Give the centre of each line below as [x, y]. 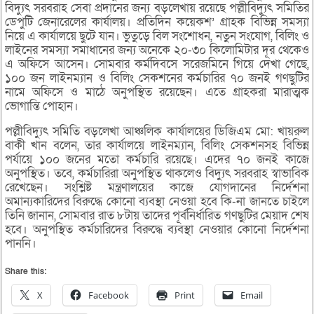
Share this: [25, 272]
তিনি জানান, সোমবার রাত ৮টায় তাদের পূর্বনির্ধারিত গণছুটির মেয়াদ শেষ [157, 216]
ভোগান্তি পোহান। [41, 107]
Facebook [108, 295]
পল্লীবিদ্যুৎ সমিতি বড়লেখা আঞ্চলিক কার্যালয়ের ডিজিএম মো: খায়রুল [157, 132]
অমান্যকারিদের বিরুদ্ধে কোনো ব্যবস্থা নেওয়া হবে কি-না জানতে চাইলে [157, 202]
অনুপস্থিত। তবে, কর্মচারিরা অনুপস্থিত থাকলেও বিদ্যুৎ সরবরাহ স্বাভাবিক [157, 174]
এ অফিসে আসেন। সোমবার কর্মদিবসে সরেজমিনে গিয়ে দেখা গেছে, [157, 64]
